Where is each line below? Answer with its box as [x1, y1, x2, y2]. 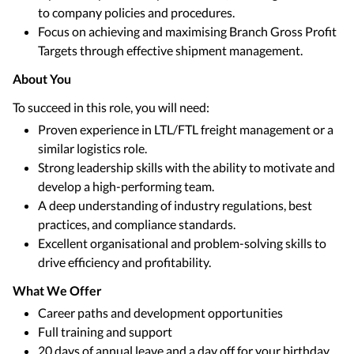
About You [13, 71, 73, 86]
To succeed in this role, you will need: [13, 100, 209, 115]
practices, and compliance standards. [38, 217, 235, 232]
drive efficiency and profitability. [38, 254, 213, 269]
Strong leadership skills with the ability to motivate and [38, 160, 335, 175]
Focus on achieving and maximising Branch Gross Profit [38, 24, 337, 39]
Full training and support [38, 324, 172, 339]
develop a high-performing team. [38, 179, 214, 194]
